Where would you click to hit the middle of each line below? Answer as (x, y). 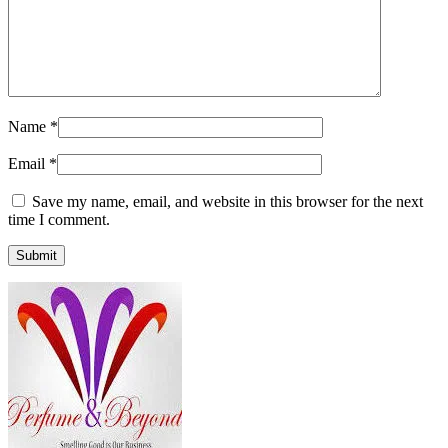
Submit (36, 256)
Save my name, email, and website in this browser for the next (227, 202)
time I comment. (59, 220)
